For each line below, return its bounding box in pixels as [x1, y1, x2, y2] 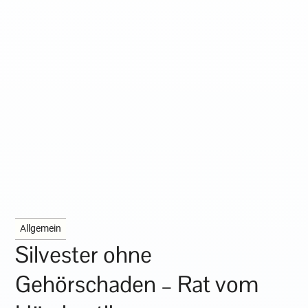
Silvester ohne [15, 240, 153, 270]
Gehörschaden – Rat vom [15, 269, 259, 300]
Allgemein [20, 223, 62, 235]
